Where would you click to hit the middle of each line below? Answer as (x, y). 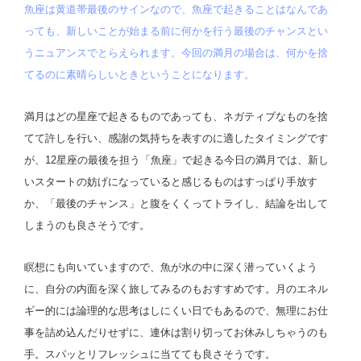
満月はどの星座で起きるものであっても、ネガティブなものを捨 (176, 116)
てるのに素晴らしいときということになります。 (139, 75)
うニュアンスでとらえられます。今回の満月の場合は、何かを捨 (176, 53)
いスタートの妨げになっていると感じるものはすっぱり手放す (171, 181)
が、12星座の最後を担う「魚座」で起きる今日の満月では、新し (176, 160)
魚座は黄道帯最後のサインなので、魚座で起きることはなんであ (176, 10)
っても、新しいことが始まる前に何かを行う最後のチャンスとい (176, 31)
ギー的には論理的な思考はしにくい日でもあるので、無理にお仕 (176, 310)
